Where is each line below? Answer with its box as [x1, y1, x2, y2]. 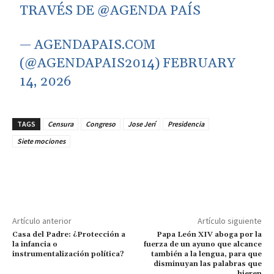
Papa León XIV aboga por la [156, 230, 262, 240]
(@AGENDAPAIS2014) [20, 55, 163, 73]
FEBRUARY [163, 55, 236, 73]
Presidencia [168, 119, 204, 129]
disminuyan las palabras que [153, 259, 262, 269]
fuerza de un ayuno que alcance [143, 240, 262, 250]
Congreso [86, 119, 116, 129]
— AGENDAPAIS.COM [20, 37, 156, 54]
